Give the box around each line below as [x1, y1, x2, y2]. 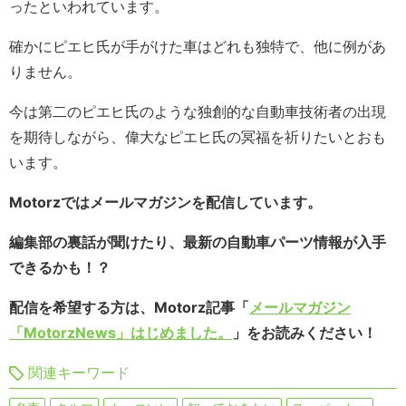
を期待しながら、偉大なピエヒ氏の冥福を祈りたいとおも [9, 128, 386, 147]
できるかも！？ [9, 258, 111, 277]
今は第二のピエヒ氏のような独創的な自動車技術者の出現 [9, 102, 386, 121]
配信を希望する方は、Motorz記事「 [9, 298, 249, 317]
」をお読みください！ [232, 324, 377, 343]
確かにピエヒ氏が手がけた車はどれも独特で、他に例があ [9, 37, 386, 56]
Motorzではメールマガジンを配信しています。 [9, 193, 322, 212]
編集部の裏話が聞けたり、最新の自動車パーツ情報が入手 [9, 233, 386, 252]
